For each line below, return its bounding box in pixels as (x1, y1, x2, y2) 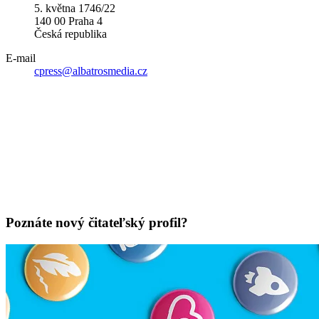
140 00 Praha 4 (34, 14, 103, 27)
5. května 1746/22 (34, 1, 115, 14)
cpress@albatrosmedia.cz (34, 64, 147, 77)
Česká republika (34, 27, 107, 40)
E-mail (6, 51, 36, 64)
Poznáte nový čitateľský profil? (6, 215, 188, 231)
